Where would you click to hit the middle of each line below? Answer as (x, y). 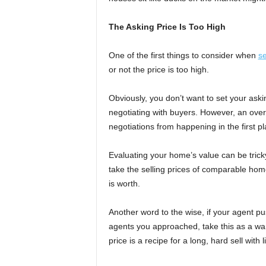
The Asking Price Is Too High (167, 27)
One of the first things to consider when (183, 56)
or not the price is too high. (159, 70)
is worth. (124, 184)
